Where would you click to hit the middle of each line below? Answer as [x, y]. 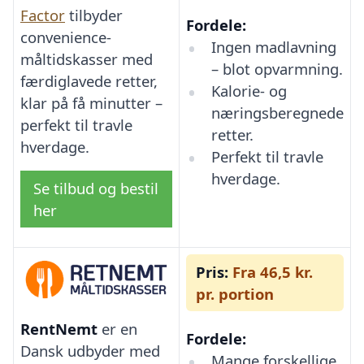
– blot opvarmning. [277, 69]
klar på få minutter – [91, 103]
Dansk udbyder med [90, 351]
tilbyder [94, 15]
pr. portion [235, 294]
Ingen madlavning [273, 47]
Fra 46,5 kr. [271, 272]
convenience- [66, 37]
